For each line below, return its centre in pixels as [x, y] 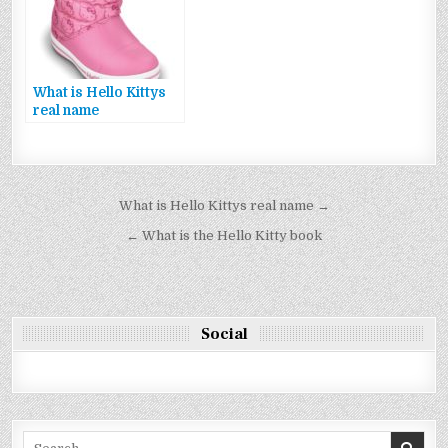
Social [224, 333]
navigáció [73, 236]
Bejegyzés [73, 208]
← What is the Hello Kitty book [224, 235]
